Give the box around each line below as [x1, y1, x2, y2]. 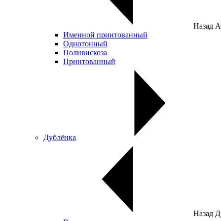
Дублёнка [43, 133, 76, 142]
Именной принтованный [63, 31, 147, 39]
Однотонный [63, 39, 108, 48]
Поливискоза [63, 48, 107, 57]
